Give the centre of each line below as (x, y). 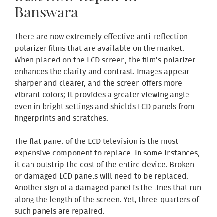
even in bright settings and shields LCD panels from (105, 107)
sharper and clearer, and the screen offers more (98, 84)
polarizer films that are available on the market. (99, 49)
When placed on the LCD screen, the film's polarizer (105, 61)
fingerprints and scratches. (61, 119)
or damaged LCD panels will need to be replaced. (101, 177)
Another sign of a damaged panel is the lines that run (108, 188)
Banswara (46, 12)
